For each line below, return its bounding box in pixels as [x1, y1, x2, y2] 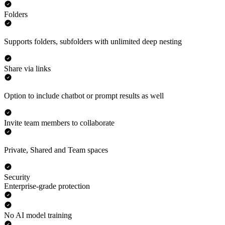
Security [4, 173, 30, 182]
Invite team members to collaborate [4, 119, 115, 128]
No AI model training [4, 211, 72, 220]
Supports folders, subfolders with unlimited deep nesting [4, 37, 182, 46]
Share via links [4, 64, 51, 73]
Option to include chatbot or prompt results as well [4, 91, 164, 100]
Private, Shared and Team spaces [4, 146, 108, 155]
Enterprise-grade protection [4, 182, 90, 191]
